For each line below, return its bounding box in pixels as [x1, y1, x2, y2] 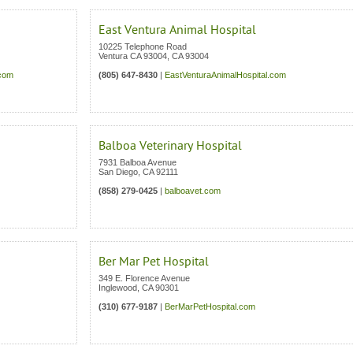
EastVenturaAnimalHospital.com [165, 70, 286, 80]
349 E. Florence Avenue [98, 273, 190, 283]
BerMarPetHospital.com [165, 302, 255, 311]
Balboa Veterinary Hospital [98, 139, 242, 153]
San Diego [98, 167, 138, 176]
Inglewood [98, 283, 137, 292]
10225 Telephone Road [98, 42, 187, 51]
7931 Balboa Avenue [98, 158, 176, 167]
